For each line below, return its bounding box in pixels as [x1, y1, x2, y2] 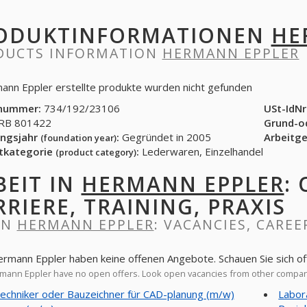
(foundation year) [40, 132, 116, 144]
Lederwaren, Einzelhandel [138, 145, 263, 158]
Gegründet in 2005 [119, 130, 211, 144]
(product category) [55, 146, 136, 158]
